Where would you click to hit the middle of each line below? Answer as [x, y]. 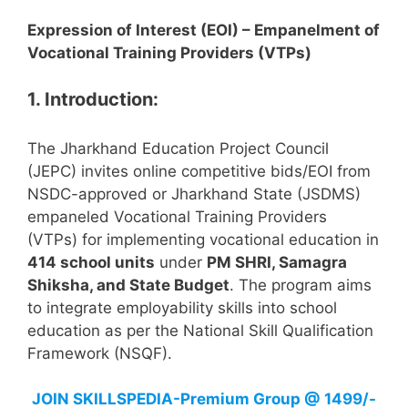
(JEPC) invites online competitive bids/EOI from [199, 171]
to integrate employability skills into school [182, 307]
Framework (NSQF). [100, 353]
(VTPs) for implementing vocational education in [203, 239]
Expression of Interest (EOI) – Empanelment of [204, 31]
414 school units [91, 262]
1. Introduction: [93, 99]
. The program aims [301, 285]
